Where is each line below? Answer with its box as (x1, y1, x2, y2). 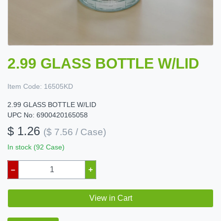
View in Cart (89, 194, 132, 203)
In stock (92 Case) (7, 143, 65, 151)
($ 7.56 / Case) (43, 127, 106, 138)
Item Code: (7, 82, 42, 91)
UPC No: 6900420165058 (7, 111, 88, 119)
